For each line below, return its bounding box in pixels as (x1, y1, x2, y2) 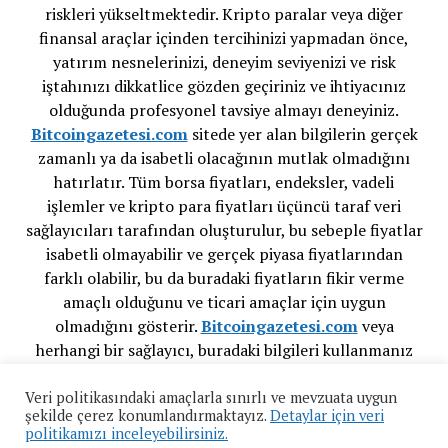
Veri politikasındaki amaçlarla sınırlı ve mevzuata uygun (25, 388, 397, 407)
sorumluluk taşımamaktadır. (122, 387, 326, 410)
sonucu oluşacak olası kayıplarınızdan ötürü (64, 363, 384, 386)
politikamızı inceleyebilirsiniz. (25, 424, 228, 443)
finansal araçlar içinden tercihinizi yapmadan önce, (39, 27, 409, 50)
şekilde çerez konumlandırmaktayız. (25, 406, 270, 425)
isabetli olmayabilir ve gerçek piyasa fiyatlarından (45, 243, 403, 266)
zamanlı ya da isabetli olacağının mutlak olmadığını (38, 147, 410, 170)
